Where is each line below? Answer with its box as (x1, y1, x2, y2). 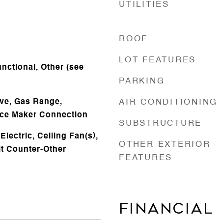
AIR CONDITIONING (119, 98, 218, 107)
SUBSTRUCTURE (119, 119, 202, 128)
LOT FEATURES (119, 55, 196, 64)
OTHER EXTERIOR (119, 140, 211, 149)
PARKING (119, 77, 165, 85)
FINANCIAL (119, 200, 214, 217)
